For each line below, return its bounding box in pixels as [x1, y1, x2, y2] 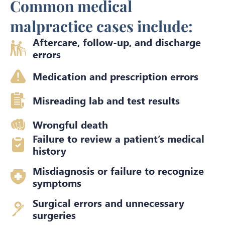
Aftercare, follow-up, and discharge [33, 35, 201, 49]
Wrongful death [33, 118, 108, 131]
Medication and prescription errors [33, 69, 198, 83]
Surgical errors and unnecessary [33, 196, 184, 209]
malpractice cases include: [10, 16, 193, 36]
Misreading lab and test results [33, 93, 180, 107]
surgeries [33, 208, 76, 221]
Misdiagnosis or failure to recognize [33, 164, 204, 177]
